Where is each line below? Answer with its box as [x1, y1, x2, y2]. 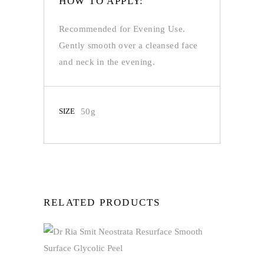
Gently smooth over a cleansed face [59, 41, 198, 50]
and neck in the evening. [59, 57, 155, 67]
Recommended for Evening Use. [59, 24, 186, 34]
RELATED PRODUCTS [44, 197, 161, 208]
